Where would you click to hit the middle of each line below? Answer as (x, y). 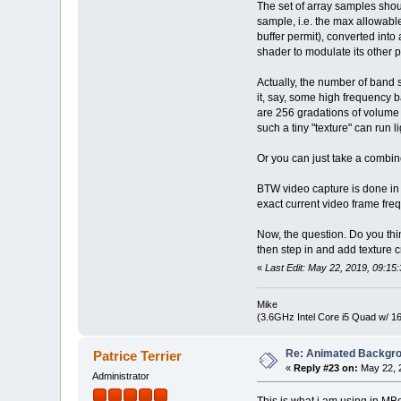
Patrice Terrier (137, 355)
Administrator (121, 375)
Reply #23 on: (326, 367)
